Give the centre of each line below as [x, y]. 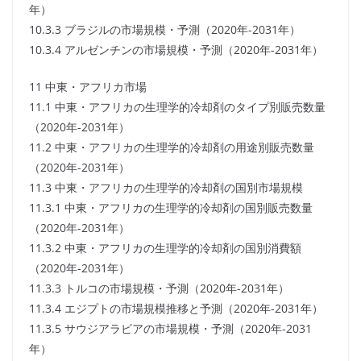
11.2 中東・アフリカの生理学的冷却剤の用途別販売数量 [172, 147]
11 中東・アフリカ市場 [88, 87]
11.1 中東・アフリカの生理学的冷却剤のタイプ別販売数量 [177, 107]
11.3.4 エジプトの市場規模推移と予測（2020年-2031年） [176, 309]
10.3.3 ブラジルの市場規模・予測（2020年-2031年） [165, 30]
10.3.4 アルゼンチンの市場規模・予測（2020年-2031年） [176, 50]
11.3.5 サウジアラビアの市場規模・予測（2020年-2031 [170, 329]
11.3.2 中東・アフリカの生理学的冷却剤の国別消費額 [165, 248]
